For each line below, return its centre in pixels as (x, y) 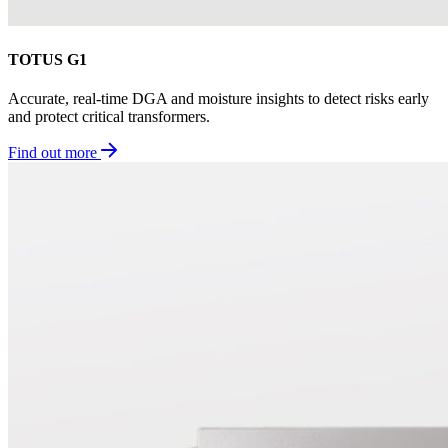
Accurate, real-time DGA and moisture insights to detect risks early (218, 99)
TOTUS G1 (47, 59)
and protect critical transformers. (109, 117)
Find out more (52, 153)
